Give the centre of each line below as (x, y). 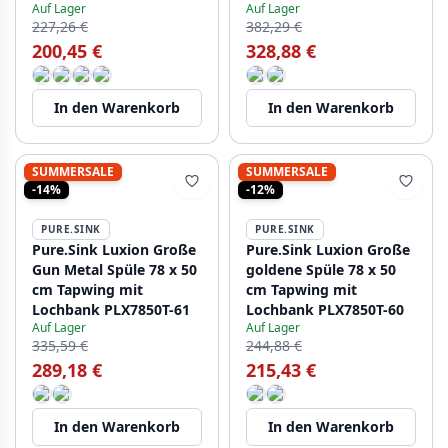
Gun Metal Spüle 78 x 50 (114, 269)
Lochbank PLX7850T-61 (111, 309)
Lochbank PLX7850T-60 (325, 309)
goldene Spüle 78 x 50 (321, 269)
